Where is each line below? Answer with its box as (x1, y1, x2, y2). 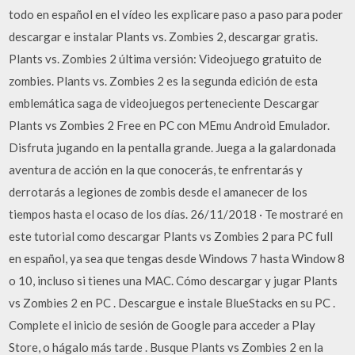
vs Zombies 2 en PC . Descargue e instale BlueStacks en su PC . (9, 296, 336, 310)
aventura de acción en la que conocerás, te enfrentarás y (9, 162, 303, 177)
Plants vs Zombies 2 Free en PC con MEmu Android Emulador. (9, 118, 330, 132)
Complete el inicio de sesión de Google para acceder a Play (9, 318, 316, 332)
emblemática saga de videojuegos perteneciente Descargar (9, 96, 320, 110)
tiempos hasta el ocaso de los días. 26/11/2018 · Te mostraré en (9, 207, 344, 221)
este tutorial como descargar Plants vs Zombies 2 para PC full (9, 229, 334, 243)
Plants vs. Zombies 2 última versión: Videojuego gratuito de (9, 52, 323, 66)
